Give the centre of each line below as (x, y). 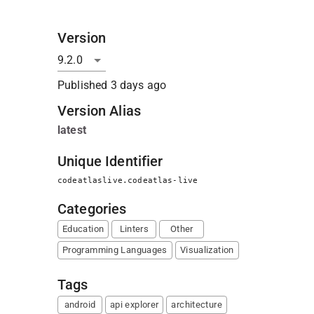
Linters (134, 229)
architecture (197, 305)
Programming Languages (115, 250)
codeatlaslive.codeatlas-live (128, 180)
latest (72, 130)
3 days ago (138, 85)
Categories (92, 209)
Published (84, 85)
